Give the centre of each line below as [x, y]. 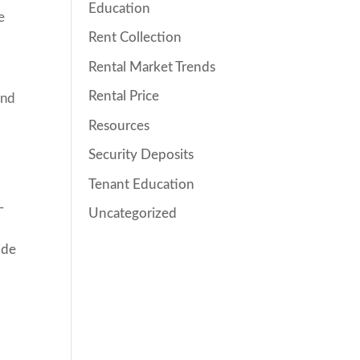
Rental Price [124, 96]
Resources [119, 125]
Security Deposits [141, 155]
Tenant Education [142, 184]
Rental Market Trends [152, 67]
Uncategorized [133, 213]
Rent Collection [135, 37]
